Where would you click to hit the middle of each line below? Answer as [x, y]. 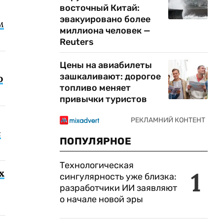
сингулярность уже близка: [118, 177]
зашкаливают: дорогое [110, 76]
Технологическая [97, 165]
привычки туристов [103, 99]
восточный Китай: [100, 8]
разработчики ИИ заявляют [118, 188]
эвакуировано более [105, 19]
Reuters [77, 42]
